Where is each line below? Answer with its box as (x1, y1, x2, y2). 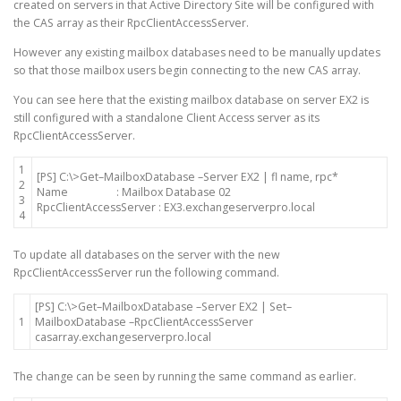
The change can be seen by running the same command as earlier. (13, 369, 356, 385)
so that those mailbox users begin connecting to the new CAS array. (13, 62, 361, 78)
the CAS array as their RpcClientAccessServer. (13, 14, 249, 30)
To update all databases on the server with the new (13, 246, 280, 262)
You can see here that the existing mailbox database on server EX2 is (13, 91, 369, 107)
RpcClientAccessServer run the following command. (13, 264, 279, 280)
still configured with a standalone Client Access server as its (13, 109, 320, 125)
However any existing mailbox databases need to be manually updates (13, 44, 380, 60)
